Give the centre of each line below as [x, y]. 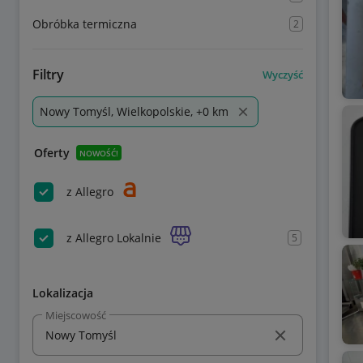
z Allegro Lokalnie [114, 237]
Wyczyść [282, 74]
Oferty [52, 153]
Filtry [48, 75]
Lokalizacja [63, 293]
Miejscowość [76, 315]
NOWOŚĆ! [99, 153]
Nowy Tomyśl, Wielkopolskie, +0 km [134, 111]
